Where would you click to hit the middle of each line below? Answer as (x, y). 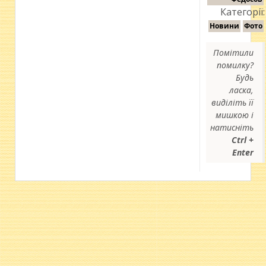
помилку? (235, 65)
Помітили (234, 53)
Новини (225, 26)
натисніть (232, 128)
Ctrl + (243, 140)
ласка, (242, 90)
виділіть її (233, 103)
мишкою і (235, 115)
